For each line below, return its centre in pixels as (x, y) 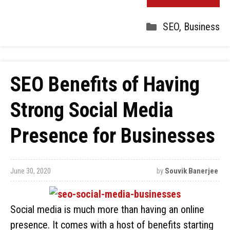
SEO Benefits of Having (105, 84)
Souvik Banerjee (191, 171)
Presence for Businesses (113, 136)
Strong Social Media (92, 110)
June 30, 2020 (31, 171)
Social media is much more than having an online (107, 209)
